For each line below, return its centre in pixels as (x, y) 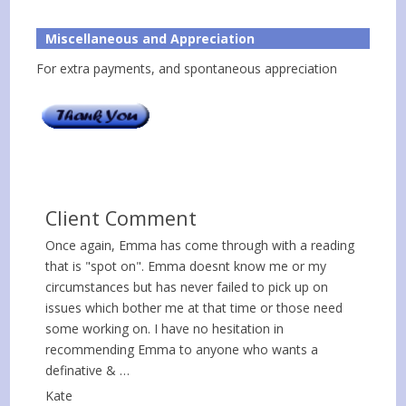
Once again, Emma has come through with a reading (200, 246)
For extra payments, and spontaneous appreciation (187, 69)
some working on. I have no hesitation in (165, 329)
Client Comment (121, 218)
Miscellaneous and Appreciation (150, 39)
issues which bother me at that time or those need (194, 308)
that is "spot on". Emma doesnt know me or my (186, 266)
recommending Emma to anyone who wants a (182, 350)
